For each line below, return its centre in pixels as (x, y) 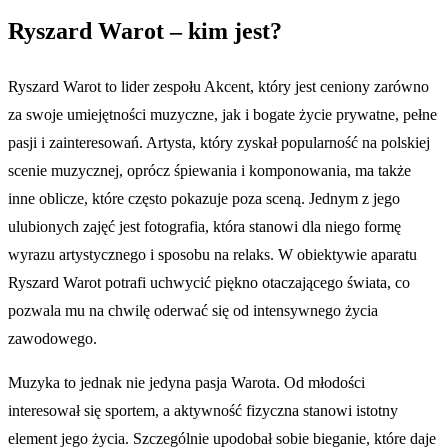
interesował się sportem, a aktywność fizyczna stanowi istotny (203, 410)
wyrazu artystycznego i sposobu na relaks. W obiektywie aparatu (212, 254)
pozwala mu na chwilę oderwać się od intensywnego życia (193, 310)
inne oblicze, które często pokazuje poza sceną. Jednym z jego (204, 198)
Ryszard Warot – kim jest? (145, 31)
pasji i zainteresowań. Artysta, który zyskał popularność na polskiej (219, 142)
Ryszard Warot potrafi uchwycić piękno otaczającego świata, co (209, 282)
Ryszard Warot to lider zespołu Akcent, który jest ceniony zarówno (218, 86)
